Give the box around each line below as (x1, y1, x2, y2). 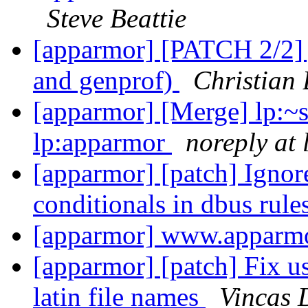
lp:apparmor (33, 127, 172, 157)
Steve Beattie (47, 3, 186, 34)
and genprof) (33, 65, 179, 96)
